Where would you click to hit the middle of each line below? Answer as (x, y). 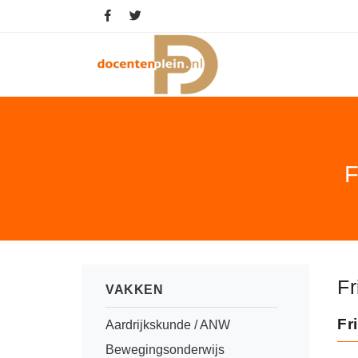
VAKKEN (134, 290)
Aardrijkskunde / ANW (168, 325)
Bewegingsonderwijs (165, 350)
